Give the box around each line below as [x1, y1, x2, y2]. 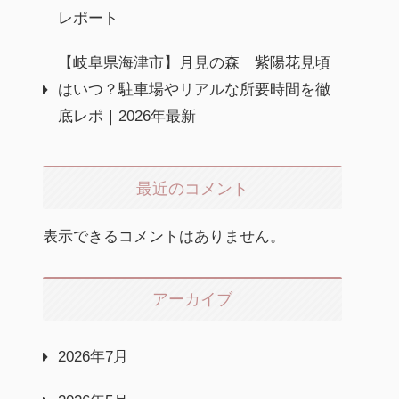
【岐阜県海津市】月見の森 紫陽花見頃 [58, 53, 330, 71]
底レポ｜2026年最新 [58, 107, 196, 125]
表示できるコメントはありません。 [43, 227, 285, 245]
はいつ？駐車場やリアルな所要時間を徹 [58, 80, 330, 98]
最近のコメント [136, 179, 248, 198]
